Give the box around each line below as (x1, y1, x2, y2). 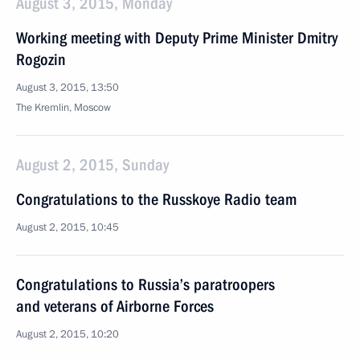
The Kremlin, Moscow (16, 100, 111, 115)
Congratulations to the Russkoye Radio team (16, 190, 297, 209)
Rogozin (16, 50, 66, 69)
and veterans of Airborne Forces (16, 297, 214, 316)
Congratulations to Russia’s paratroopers (16, 275, 275, 294)
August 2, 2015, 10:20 (16, 327, 119, 342)
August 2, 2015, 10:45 (16, 220, 119, 235)
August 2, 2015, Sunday (16, 155, 169, 174)
